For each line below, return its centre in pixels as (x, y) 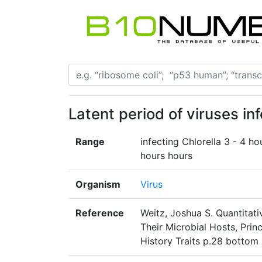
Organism (98, 185)
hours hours (166, 156)
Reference (100, 213)
